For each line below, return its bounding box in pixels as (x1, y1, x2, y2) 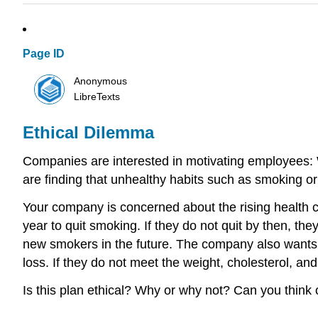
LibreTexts (74, 91, 121, 102)
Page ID (23, 48, 65, 60)
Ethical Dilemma (23, 123, 154, 143)
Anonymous (74, 75, 128, 87)
